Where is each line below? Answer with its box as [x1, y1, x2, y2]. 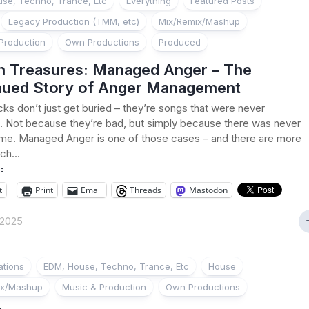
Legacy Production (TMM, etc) [8, 16, 139, 27]
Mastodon [189, 184, 228, 196]
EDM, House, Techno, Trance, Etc [43, 261, 189, 272]
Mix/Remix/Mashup [159, 16, 240, 27]
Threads [130, 184, 161, 196]
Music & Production [62, 281, 146, 292]
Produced [159, 37, 201, 48]
